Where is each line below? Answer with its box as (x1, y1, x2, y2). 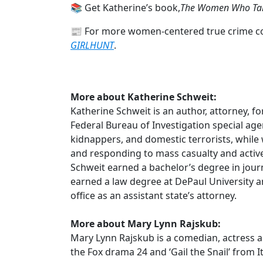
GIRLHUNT (70, 38, 114, 52)
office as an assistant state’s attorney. (70, 188, 237, 202)
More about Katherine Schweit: (70, 90, 217, 103)
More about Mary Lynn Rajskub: (70, 217, 221, 230)
